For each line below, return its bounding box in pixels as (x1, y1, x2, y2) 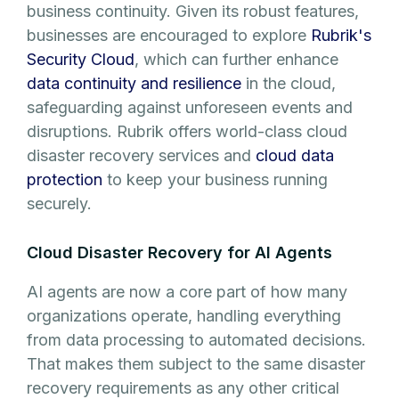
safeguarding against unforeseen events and (27, 98, 353, 118)
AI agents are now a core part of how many (27, 282, 347, 302)
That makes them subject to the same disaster (27, 354, 365, 374)
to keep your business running (102, 170, 328, 190)
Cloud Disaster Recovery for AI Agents (27, 243, 332, 263)
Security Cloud (27, 50, 134, 69)
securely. (27, 194, 92, 214)
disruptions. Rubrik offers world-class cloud (27, 122, 347, 142)
